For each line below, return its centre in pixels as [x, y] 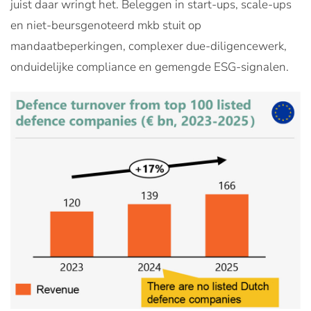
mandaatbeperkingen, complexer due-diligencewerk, [149, 46]
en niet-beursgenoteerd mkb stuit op [106, 25]
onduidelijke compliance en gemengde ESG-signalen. [150, 67]
